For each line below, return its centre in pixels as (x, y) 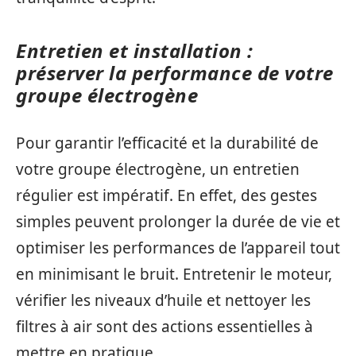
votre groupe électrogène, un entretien (158, 169)
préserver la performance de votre (175, 72)
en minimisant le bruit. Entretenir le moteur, (174, 274)
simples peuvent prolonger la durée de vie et (178, 222)
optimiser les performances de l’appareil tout (178, 248)
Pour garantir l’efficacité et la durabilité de (167, 143)
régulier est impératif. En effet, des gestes (166, 195)
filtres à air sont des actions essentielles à (164, 327)
